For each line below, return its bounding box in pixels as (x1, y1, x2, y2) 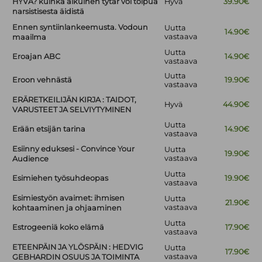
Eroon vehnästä (12, 75, 73, 85)
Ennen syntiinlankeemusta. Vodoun (12, 23, 149, 32)
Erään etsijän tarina (12, 125, 86, 134)
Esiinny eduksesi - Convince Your (12, 144, 135, 154)
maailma (12, 33, 47, 42)
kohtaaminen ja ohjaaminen (12, 204, 122, 213)
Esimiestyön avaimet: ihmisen (12, 194, 125, 203)
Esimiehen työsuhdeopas (12, 174, 109, 183)
